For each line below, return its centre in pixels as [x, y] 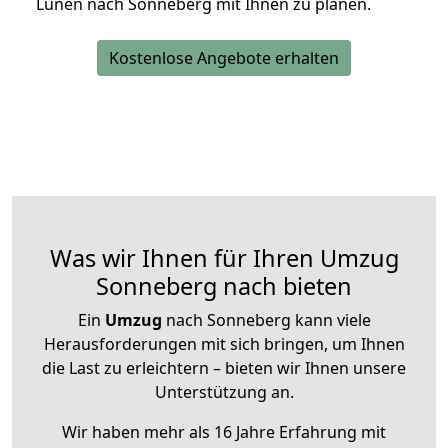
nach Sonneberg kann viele [266, 320]
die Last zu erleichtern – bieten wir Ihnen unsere [224, 368]
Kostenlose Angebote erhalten [224, 58]
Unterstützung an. [224, 392]
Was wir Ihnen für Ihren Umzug [224, 258]
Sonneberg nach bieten [224, 286]
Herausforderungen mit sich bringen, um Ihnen [224, 344]
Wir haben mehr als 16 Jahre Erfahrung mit [224, 432]
